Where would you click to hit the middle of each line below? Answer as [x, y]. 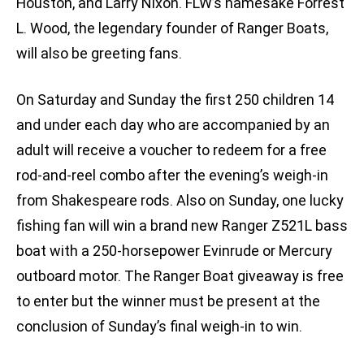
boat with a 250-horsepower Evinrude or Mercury [174, 251]
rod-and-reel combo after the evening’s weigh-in [172, 175]
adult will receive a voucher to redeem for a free [171, 150]
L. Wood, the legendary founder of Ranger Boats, [172, 28]
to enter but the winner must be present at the [168, 301]
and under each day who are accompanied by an [173, 125]
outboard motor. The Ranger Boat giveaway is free [180, 276]
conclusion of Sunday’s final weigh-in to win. [159, 327]
